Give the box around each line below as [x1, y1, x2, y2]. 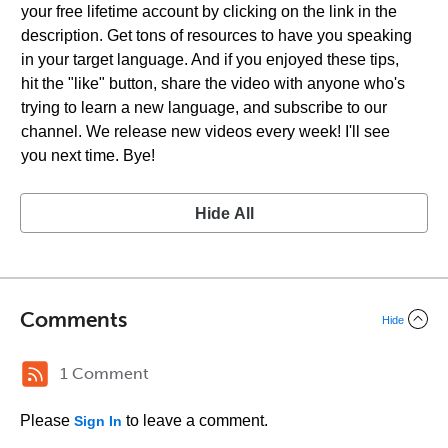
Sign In [74, 413, 122, 429]
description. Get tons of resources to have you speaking [21, 27, 412, 44]
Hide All [194, 205, 254, 222]
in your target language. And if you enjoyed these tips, [21, 51, 399, 68]
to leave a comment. [122, 412, 268, 429]
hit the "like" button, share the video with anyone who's [21, 75, 405, 92]
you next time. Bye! [21, 147, 155, 164]
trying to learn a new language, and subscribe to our [21, 99, 387, 116]
